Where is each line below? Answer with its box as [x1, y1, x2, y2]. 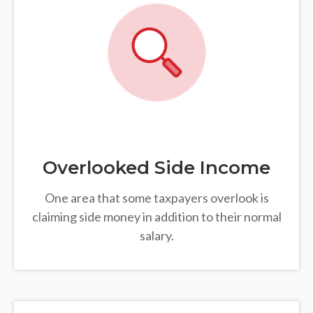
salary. [139, 228, 174, 244]
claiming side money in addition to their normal [31, 209, 282, 225]
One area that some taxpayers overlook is [44, 190, 269, 206]
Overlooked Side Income [43, 156, 270, 180]
